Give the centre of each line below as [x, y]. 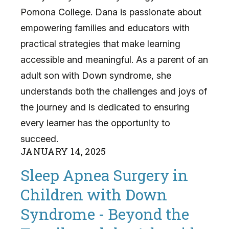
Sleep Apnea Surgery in [104, 175]
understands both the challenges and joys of [114, 91]
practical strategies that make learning [100, 43]
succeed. [39, 139]
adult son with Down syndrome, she [96, 75]
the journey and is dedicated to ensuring [105, 107]
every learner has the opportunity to [95, 123]
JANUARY [44, 151]
